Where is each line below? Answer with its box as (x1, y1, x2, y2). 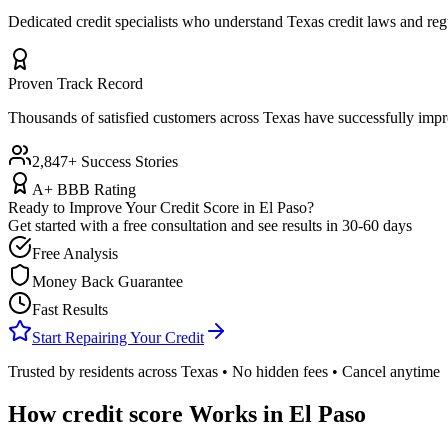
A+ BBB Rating (32, 180, 136, 198)
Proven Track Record (8, 74, 143, 92)
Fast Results (32, 300, 108, 318)
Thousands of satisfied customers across (8, 108, 263, 126)
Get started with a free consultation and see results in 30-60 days (8, 216, 412, 234)
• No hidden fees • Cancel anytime (218, 362, 440, 380)
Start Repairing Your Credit (32, 328, 204, 346)
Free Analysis (32, 244, 118, 262)
